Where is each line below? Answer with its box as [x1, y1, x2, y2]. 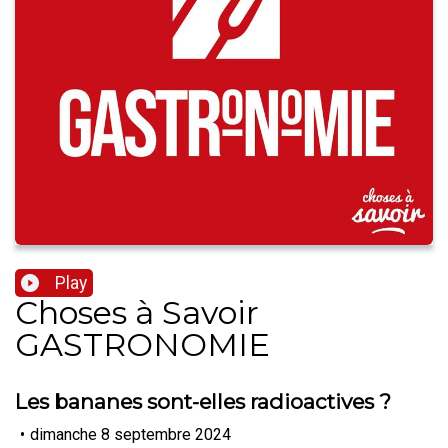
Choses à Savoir [15, 293, 259, 333]
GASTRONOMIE [15, 325, 270, 365]
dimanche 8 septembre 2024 [30, 424, 231, 444]
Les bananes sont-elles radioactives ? [15, 389, 391, 415]
